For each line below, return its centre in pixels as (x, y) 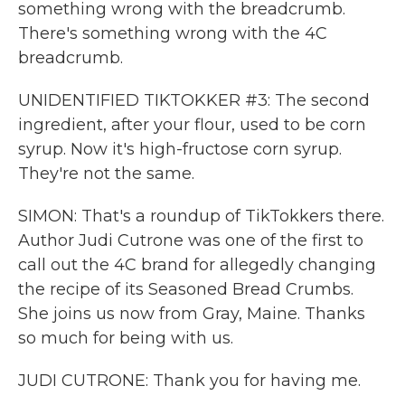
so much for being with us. (126, 338)
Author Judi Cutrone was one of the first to (191, 240)
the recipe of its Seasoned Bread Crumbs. (186, 289)
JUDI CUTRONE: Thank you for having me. (189, 381)
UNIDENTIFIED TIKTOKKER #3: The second (194, 100)
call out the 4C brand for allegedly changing (197, 265)
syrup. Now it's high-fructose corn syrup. (180, 149)
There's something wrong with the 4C (173, 33)
